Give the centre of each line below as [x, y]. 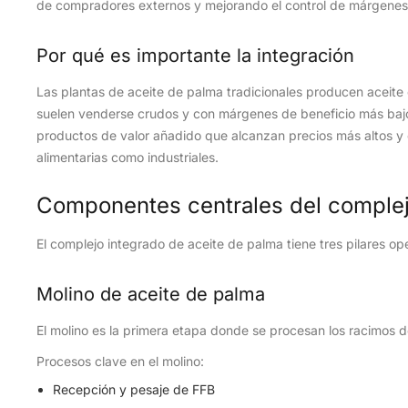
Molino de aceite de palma [151, 294]
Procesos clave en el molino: [120, 361]
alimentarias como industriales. [127, 157]
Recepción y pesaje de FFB [134, 389]
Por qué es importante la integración [195, 56]
